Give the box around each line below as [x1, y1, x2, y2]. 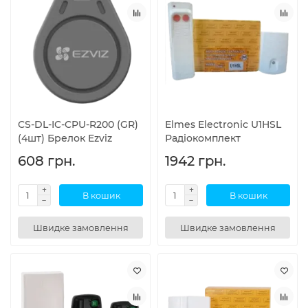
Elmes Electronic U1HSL [165, 118, 281, 131]
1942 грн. [165, 153, 225, 170]
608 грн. [18, 153, 75, 170]
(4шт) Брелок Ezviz [18, 132, 112, 145]
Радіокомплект [165, 132, 241, 145]
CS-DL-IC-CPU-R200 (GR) [18, 118, 138, 131]
